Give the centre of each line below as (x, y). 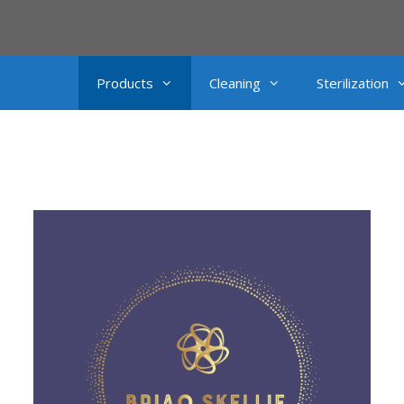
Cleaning (235, 83)
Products (125, 83)
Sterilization (353, 83)
